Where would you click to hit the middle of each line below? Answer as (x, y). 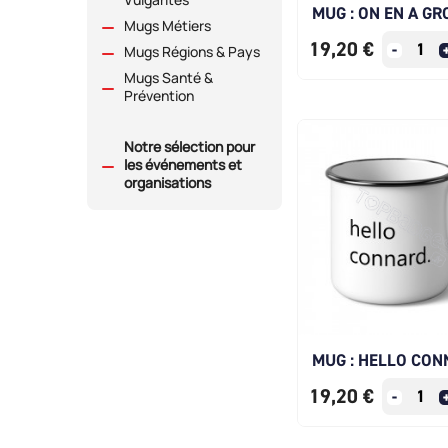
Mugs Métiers (167, 26)
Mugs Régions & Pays (192, 52)
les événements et (183, 165)
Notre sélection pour (189, 147)
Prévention (159, 96)
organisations (167, 183)
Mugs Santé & (168, 78)
